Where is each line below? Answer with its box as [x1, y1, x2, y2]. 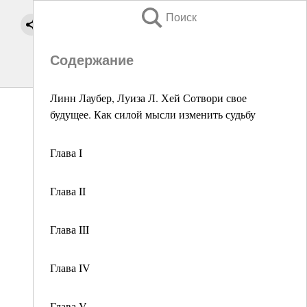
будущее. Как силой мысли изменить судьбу [50, 107, 256, 121]
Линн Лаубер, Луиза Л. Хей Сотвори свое [50, 90, 247, 105]
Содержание [50, 53, 134, 68]
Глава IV [50, 260, 90, 275]
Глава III [50, 222, 89, 236]
